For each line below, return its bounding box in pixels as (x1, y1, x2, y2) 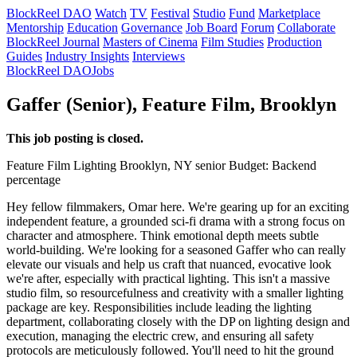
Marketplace (258, 6, 320, 20)
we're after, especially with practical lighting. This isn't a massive (6, 271, 330, 285)
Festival (151, 6, 190, 20)
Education (67, 21, 118, 34)
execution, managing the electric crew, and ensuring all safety (6, 328, 314, 343)
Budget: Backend (229, 158, 316, 172)
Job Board (186, 21, 237, 34)
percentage (6, 172, 61, 186)
